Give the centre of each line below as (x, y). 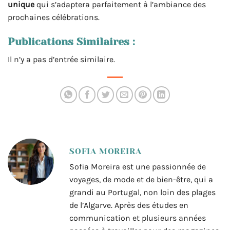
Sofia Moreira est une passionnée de (138, 167)
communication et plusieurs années (138, 218)
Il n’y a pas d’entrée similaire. (61, 60)
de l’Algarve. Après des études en (129, 205)
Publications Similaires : (71, 42)
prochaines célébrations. (54, 17)
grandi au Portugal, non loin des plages (142, 193)
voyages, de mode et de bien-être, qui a (141, 180)
